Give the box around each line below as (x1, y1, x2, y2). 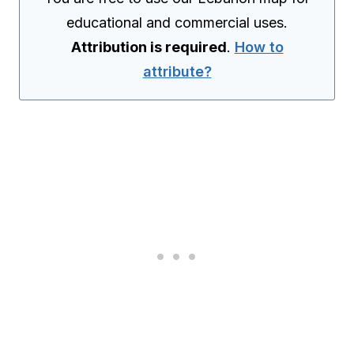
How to (234, 38, 284, 55)
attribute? (142, 62, 212, 80)
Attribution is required (70, 38, 227, 55)
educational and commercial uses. (66, 13, 288, 31)
